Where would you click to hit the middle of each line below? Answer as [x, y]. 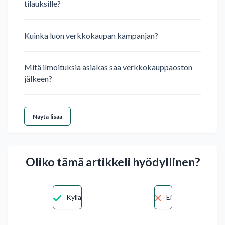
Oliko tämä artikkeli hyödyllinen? [113, 162]
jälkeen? [38, 79]
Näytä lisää [48, 116]
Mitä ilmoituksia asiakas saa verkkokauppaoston [108, 67]
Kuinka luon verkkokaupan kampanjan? [91, 35]
